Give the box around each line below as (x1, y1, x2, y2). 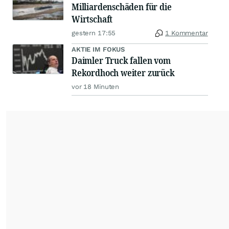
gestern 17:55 (72, 29, 116, 37)
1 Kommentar (165, 29, 208, 37)
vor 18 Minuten (72, 83, 120, 91)
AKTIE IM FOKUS (72, 45, 125, 54)
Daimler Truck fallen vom (72, 54, 171, 67)
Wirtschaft (72, 13, 113, 26)
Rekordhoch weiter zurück (72, 66, 175, 79)
